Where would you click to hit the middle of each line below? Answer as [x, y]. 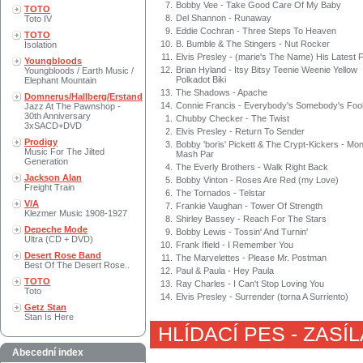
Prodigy [41, 142]
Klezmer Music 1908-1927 [76, 213]
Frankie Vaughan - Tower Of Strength [249, 206]
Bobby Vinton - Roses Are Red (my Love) [257, 180]
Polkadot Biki [201, 80]
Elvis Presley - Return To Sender [240, 132]
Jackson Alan [53, 177]
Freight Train [49, 187]
